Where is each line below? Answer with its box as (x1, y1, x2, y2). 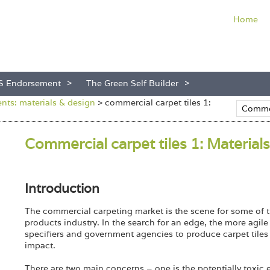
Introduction (24, 180, 99, 196)
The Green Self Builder (86, 78, 178, 89)
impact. (24, 240, 55, 251)
